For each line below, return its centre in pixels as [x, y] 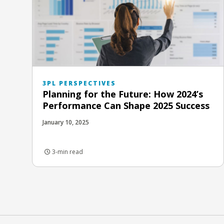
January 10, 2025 [66, 122]
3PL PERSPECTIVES [79, 83]
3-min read [67, 151]
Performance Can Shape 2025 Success [126, 105]
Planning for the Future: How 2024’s [123, 94]
